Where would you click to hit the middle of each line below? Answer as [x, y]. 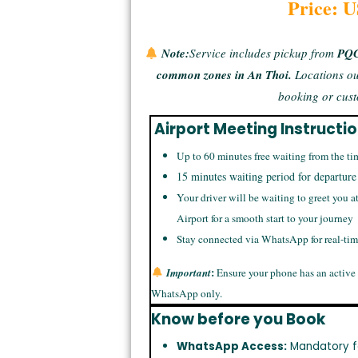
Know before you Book [239, 320]
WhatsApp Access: [232, 347]
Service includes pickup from [263, 53]
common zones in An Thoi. [225, 75]
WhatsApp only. [187, 294]
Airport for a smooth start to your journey [265, 219]
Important [188, 273]
